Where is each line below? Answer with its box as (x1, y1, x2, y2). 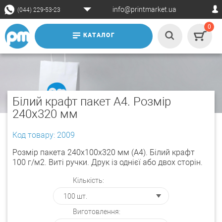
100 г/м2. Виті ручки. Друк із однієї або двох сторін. (12, 158, 203, 167)
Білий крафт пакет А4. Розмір (12, 95, 171, 109)
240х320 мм (12, 107, 78, 121)
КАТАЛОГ (83, 32, 115, 39)
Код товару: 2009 (12, 130, 75, 140)
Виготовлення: (73, 208, 121, 216)
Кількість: (73, 176, 105, 184)
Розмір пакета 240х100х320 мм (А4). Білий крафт (12, 148, 195, 157)
